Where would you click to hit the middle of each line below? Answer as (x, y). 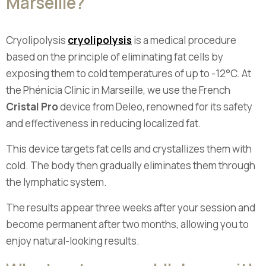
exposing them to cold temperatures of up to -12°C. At (129, 73)
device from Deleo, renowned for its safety (155, 107)
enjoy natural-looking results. (73, 241)
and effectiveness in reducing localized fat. (104, 123)
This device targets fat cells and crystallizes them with (129, 149)
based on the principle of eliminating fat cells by (115, 57)
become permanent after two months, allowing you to (127, 224)
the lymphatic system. (56, 182)
